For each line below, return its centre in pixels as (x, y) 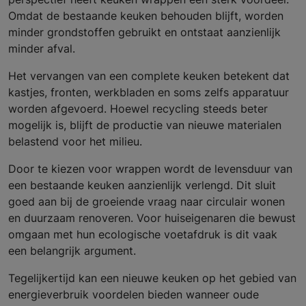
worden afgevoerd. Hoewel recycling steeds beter (138, 109)
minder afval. (42, 49)
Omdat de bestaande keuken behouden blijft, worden (146, 16)
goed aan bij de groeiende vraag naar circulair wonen (147, 202)
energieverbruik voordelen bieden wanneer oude (134, 295)
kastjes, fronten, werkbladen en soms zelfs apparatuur (149, 93)
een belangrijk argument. (72, 251)
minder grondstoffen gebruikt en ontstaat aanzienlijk (144, 32)
